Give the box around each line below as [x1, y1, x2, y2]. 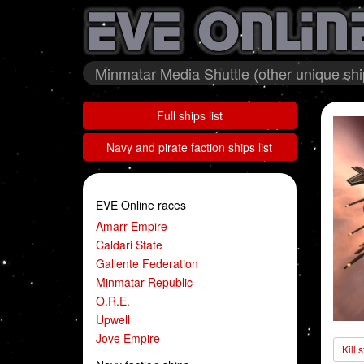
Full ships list [156, 107, 223, 123]
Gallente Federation [96, 255, 198, 271]
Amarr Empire [96, 218, 167, 234]
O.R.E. [96, 292, 130, 309]
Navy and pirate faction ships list [106, 139, 273, 155]
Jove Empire [96, 330, 160, 346]
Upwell [96, 311, 130, 327]
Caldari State [96, 236, 162, 253]
